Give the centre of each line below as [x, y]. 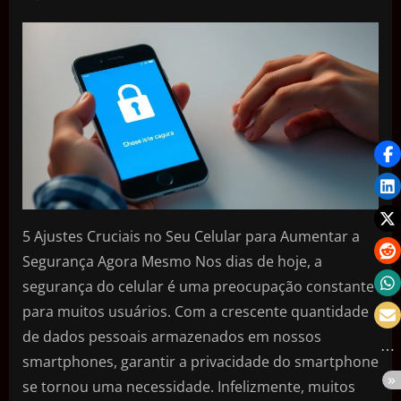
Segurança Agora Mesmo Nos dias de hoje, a [172, 261]
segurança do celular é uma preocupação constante [198, 286]
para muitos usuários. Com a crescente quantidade [196, 311]
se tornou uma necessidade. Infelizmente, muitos [189, 386]
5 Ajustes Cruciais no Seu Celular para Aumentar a [191, 236]
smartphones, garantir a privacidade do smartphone [200, 361]
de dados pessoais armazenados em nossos [172, 336]
